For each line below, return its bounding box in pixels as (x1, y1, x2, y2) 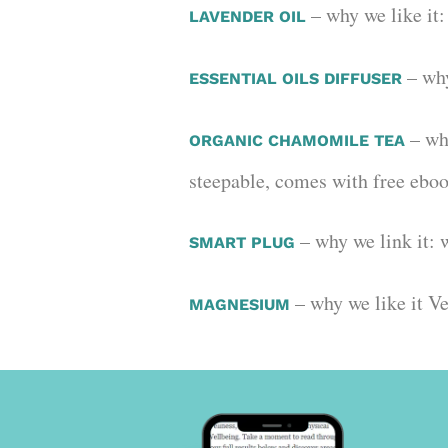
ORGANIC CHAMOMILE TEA (189, 130, 406, 150)
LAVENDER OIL (189, 6, 307, 26)
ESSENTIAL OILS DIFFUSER (189, 68, 403, 88)
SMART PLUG (189, 232, 296, 252)
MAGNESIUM (189, 294, 291, 314)
